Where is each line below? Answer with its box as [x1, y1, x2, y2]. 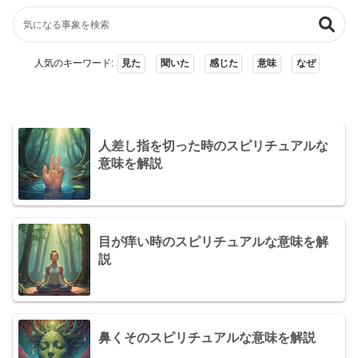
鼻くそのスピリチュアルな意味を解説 [98, 330, 316, 344]
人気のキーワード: [34, 58, 113, 70]
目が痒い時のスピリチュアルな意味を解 [98, 234, 328, 249]
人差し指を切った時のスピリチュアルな [98, 138, 328, 153]
